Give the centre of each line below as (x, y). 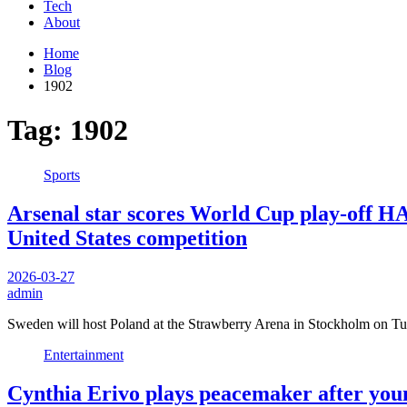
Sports (62, 174)
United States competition (127, 238)
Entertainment (84, 354)
